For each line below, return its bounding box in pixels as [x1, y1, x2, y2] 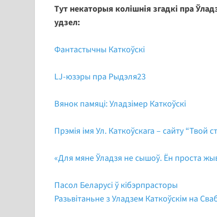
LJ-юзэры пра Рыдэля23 [54, 71, 146, 83]
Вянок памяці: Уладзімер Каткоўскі [54, 98, 186, 110]
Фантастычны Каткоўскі [54, 44, 145, 56]
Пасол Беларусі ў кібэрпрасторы [54, 179, 178, 192]
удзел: [54, 16, 80, 29]
